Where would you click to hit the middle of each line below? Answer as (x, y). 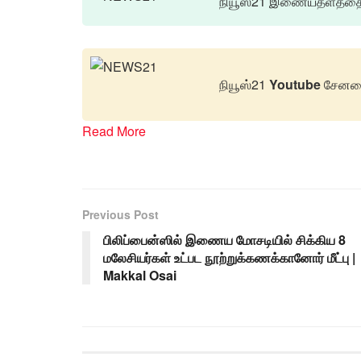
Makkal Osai (140, 275)
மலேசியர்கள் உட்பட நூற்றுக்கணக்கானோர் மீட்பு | (229, 257)
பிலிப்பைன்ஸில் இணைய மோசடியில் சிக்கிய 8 (224, 239)
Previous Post (120, 214)
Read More (114, 131)
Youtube (295, 84)
